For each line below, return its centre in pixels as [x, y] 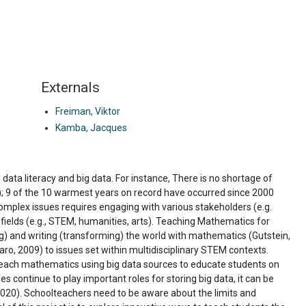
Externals [70, 87]
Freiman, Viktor [87, 111]
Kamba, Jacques [91, 127]
